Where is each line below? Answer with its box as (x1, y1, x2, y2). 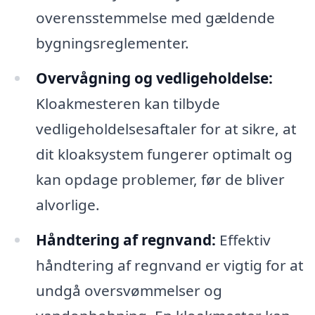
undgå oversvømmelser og (35, 280, 222, 300)
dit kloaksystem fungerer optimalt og (35, 143, 292, 164)
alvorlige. (35, 194, 100, 214)
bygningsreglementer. (35, 32, 189, 53)
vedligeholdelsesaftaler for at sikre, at (35, 118, 297, 139)
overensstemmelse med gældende (35, 7, 275, 27)
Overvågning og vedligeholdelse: (35, 67, 273, 88)
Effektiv (215, 229, 271, 250)
